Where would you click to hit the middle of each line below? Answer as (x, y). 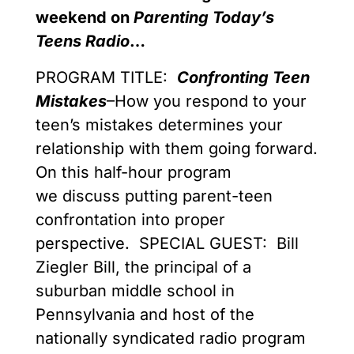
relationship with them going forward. (177, 149)
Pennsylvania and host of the (145, 315)
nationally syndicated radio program (171, 339)
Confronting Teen (243, 78)
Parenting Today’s (204, 18)
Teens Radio (83, 41)
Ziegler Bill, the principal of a (143, 267)
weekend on (85, 18)
